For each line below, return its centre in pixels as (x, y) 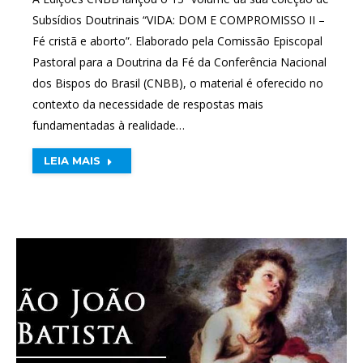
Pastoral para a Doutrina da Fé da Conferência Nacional (179, 62)
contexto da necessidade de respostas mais (148, 105)
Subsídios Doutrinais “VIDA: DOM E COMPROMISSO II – (179, 20)
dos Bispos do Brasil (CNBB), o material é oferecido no (178, 83)
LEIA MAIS (72, 161)
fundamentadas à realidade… (109, 126)
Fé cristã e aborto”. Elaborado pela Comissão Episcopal (177, 41)
